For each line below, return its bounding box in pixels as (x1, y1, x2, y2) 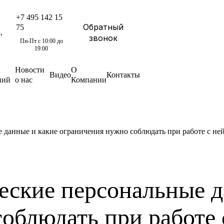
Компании (71, 75, 106, 84)
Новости (14, 65, 44, 74)
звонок (89, 32, 118, 43)
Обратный (83, 21, 124, 32)
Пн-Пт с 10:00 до (19, 37, 63, 44)
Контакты (106, 70, 140, 79)
